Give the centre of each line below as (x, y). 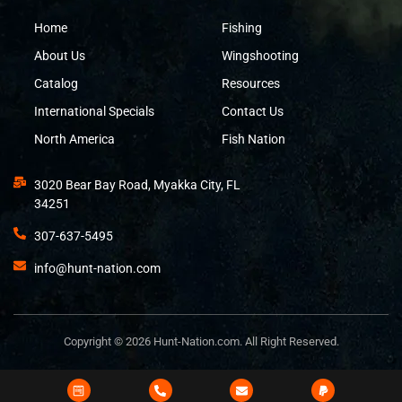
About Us (59, 56)
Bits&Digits (267, 377)
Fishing (241, 28)
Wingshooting (260, 56)
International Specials (94, 112)
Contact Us (252, 112)
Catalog (56, 84)
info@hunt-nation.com (97, 269)
